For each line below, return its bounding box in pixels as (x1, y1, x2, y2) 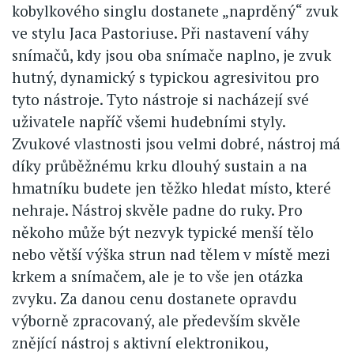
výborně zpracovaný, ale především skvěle (12, 311, 300, 331)
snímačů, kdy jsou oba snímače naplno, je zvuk (12, 45, 331, 66)
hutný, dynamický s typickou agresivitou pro (12, 67, 319, 88)
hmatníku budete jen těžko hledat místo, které (12, 178, 331, 198)
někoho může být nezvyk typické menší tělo (12, 222, 314, 243)
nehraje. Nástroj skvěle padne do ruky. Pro (12, 200, 303, 220)
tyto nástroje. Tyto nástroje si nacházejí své (12, 89, 309, 110)
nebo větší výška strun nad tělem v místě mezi (12, 244, 330, 265)
